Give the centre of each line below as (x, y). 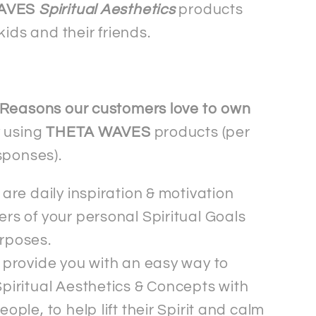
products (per (200, 132)
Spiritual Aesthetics (105, 10)
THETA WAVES (98, 132)
